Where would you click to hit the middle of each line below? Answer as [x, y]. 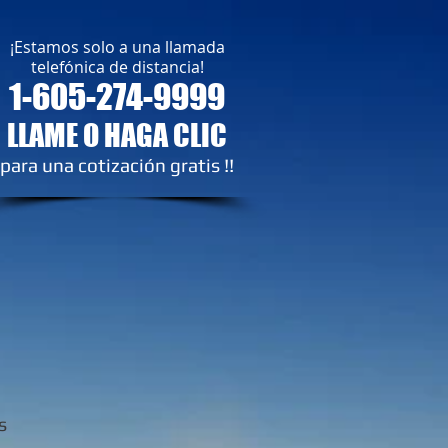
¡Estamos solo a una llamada [117, 47]
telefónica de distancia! [117, 67]
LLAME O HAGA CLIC [117, 135]
